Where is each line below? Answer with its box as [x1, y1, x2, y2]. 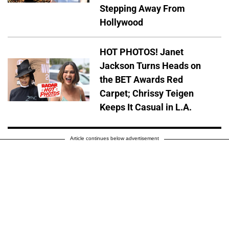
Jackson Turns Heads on [100, 60, 201, 72]
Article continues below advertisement [70, 135, 159, 142]
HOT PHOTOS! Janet [100, 47, 184, 58]
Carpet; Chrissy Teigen [100, 88, 194, 99]
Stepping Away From [100, 3, 185, 14]
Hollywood [100, 17, 143, 28]
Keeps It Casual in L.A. [100, 102, 192, 113]
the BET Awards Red [100, 74, 183, 85]
